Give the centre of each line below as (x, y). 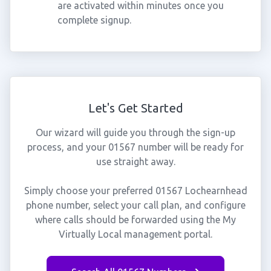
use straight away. (135, 162)
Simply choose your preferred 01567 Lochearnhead (135, 191)
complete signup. (94, 20)
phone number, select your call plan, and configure (135, 205)
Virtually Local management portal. (135, 234)
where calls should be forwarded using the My (135, 220)
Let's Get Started (135, 108)
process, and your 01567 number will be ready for (135, 147)
